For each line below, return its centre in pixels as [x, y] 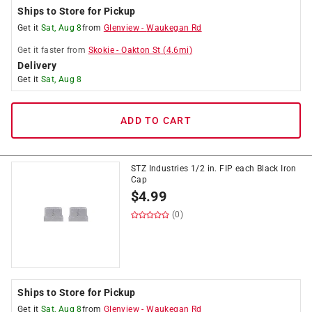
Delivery [37, 65]
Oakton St [141, 50]
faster [53, 50]
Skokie [101, 50]
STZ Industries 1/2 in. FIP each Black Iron [214, 169]
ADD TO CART [156, 120]
